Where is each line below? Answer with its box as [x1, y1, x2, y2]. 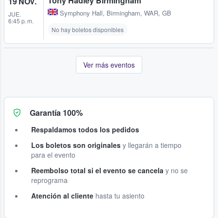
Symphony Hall [60, 8, 103, 18]
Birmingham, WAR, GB [107, 8, 171, 18]
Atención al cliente [31, 190, 93, 200]
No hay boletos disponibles [52, 25, 124, 34]
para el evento [31, 149, 75, 160]
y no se [163, 165, 188, 175]
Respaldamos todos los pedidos [31, 124, 139, 134]
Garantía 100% [30, 107, 83, 118]
